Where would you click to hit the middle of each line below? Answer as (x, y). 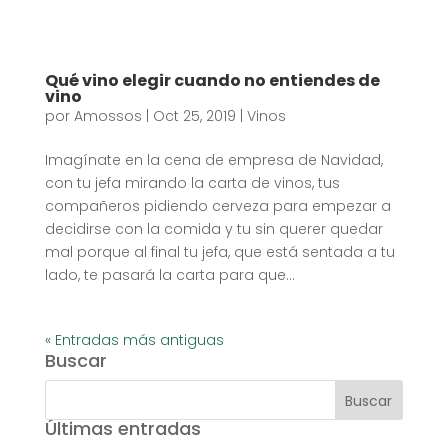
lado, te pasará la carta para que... (169, 275)
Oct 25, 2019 (194, 116)
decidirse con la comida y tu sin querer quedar (213, 229)
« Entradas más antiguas (134, 340)
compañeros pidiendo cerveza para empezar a (217, 206)
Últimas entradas (122, 429)
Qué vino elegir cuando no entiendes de (212, 81)
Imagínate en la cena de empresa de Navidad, (213, 160)
